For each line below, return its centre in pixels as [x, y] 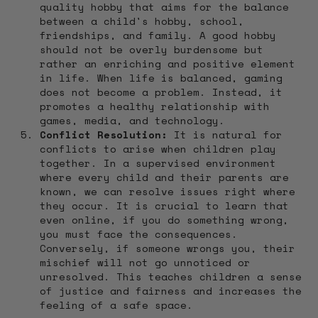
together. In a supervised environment [158, 163]
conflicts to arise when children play [158, 149]
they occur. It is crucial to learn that [164, 205]
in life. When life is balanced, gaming [161, 78]
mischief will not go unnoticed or [145, 262]
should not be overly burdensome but [152, 49]
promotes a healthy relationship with [155, 106]
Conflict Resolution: [104, 135]
